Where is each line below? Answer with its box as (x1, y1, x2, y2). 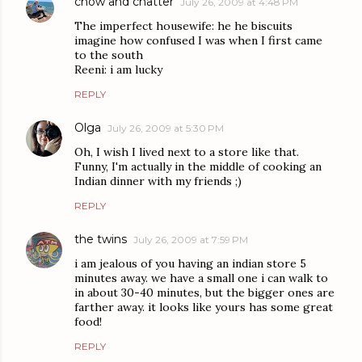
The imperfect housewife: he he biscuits (74, 19, 293, 34)
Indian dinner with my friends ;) (74, 174, 242, 189)
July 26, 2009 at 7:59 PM (133, 234, 248, 246)
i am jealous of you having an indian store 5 (74, 256, 306, 271)
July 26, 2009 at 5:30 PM (107, 122, 224, 135)
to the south (74, 48, 143, 63)
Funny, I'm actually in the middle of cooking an (74, 159, 322, 175)
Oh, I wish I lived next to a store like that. (74, 145, 299, 160)
